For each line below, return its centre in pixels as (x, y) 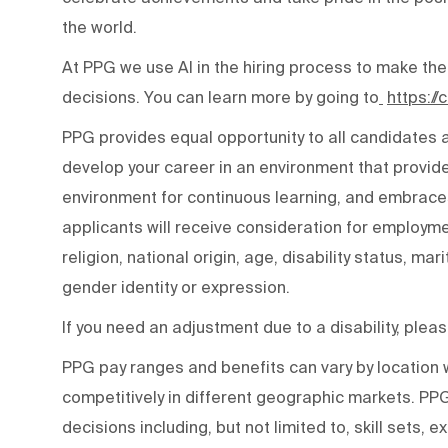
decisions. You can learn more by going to (220, 96)
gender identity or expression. (180, 286)
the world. (101, 26)
